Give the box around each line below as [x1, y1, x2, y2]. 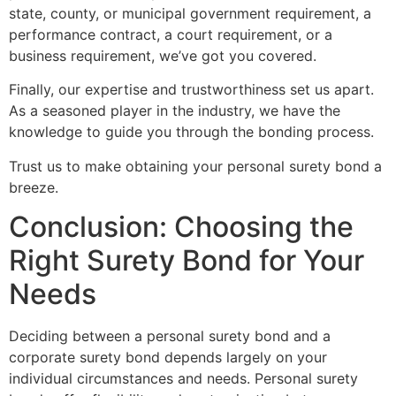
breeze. [9, 178, 58, 196]
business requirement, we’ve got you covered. [9, 46, 316, 65]
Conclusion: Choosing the [9, 209, 354, 244]
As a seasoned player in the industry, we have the [9, 102, 340, 120]
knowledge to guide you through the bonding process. [9, 123, 374, 141]
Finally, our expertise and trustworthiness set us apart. [9, 80, 374, 99]
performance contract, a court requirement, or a [9, 25, 332, 43]
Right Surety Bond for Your [9, 242, 364, 278]
